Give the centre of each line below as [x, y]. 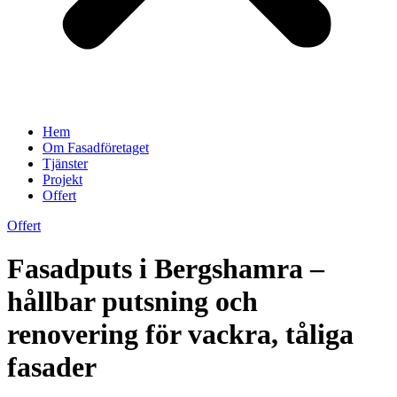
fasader [52, 367]
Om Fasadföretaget [96, 148]
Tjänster [65, 163]
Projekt [62, 179]
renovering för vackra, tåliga [180, 335]
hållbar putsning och [132, 302]
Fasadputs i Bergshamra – [166, 269]
